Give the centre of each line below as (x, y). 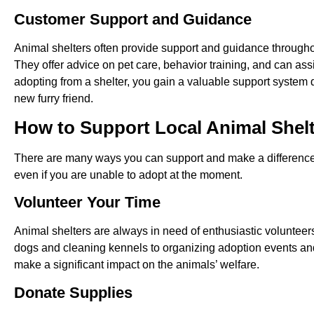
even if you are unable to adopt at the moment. (128, 175)
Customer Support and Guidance (133, 19)
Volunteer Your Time (87, 203)
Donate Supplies (73, 292)
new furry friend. (54, 98)
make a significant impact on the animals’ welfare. (137, 265)
